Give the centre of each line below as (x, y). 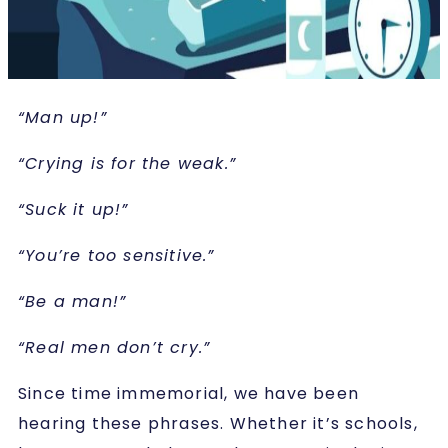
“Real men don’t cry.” (114, 347)
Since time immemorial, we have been (189, 393)
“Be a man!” (72, 301)
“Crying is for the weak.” (127, 163)
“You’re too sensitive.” (116, 255)
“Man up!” (62, 117)
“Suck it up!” (73, 209)
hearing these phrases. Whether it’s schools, (218, 423)
